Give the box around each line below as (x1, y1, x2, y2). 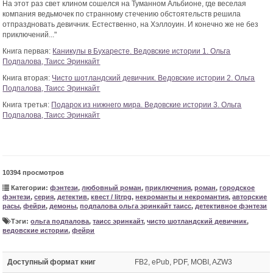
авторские (232, 193, 268, 201)
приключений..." (2, 30, 57, 40)
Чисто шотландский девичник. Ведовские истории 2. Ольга (52, 74, 255, 83)
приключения (145, 184, 191, 192)
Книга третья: (2, 101, 52, 110)
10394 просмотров (2, 169, 65, 177)
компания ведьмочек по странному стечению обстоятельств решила (2, 10, 241, 19)
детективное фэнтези (195, 202, 268, 210)
